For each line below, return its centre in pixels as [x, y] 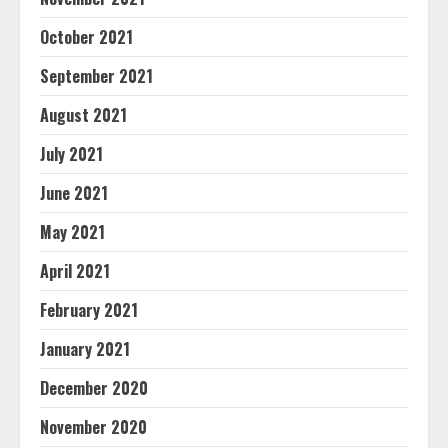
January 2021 [85, 349]
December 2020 [94, 388]
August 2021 [83, 115]
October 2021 [86, 37]
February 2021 [89, 310]
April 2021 [75, 271]
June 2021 [74, 193]
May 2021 [72, 232]
